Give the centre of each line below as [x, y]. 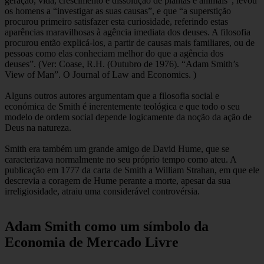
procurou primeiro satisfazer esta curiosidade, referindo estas [116, 21]
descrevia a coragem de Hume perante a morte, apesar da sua [118, 180]
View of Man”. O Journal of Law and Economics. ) [100, 74]
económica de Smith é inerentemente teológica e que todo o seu [122, 106]
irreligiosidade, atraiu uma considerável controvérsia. [102, 191]
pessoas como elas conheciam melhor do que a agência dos [114, 53]
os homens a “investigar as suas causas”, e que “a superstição [118, 11]
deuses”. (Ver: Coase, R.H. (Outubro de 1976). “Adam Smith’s [122, 64]
